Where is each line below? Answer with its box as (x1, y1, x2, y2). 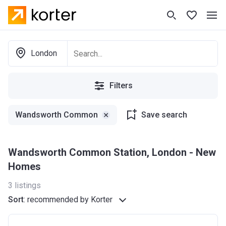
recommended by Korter (27, 195, 112, 204)
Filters (109, 81, 133, 90)
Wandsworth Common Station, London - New (8, 146, 17, 158)
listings (15, 181, 41, 190)
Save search (141, 110, 187, 120)
